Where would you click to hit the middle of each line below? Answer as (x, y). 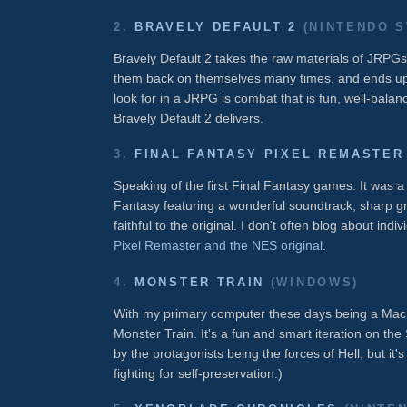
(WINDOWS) (312, 282)
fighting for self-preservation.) (198, 373)
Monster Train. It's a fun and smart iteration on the (259, 333)
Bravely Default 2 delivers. (189, 119)
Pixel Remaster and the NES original (218, 246)
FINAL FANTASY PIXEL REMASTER (269, 154)
